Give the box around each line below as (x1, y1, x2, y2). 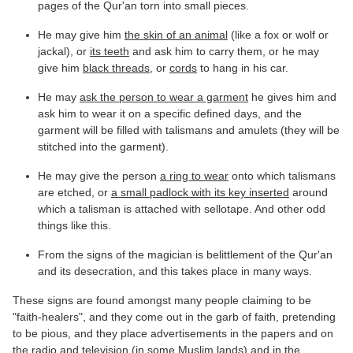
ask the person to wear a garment (80, 90, 248, 103)
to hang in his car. (197, 61, 288, 74)
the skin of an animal (124, 28, 228, 41)
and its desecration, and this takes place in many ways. (38, 264, 312, 277)
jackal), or (38, 44, 90, 58)
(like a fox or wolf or (228, 28, 329, 41)
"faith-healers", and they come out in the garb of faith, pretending (13, 310, 336, 323)
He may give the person (38, 169, 160, 182)
